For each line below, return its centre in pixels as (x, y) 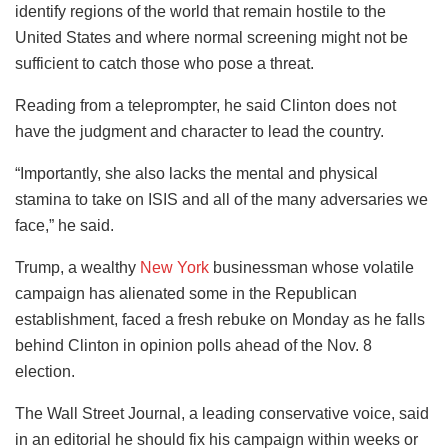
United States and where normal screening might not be (211, 37)
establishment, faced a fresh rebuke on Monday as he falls (220, 319)
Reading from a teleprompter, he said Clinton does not (205, 105)
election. (45, 371)
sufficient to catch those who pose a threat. (164, 63)
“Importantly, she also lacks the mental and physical (196, 173)
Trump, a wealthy (77, 267)
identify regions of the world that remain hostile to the (200, 11)
